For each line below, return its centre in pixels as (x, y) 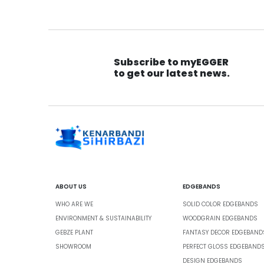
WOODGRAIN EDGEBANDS (220, 219)
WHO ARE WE (74, 205)
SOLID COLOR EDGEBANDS (221, 205)
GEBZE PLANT (74, 233)
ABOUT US (71, 187)
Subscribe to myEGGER (171, 62)
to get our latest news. (171, 73)
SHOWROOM (73, 247)
